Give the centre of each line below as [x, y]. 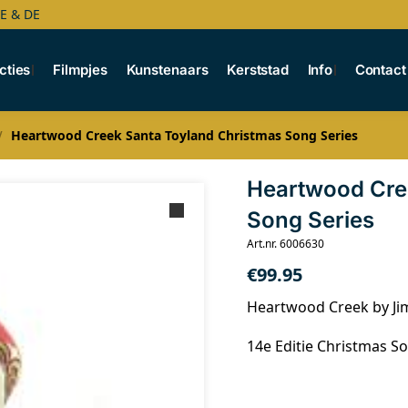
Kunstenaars [167, 70]
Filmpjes [80, 70]
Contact [380, 70]
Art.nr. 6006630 [285, 244]
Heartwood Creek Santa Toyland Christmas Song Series [184, 135]
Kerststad [258, 70]
